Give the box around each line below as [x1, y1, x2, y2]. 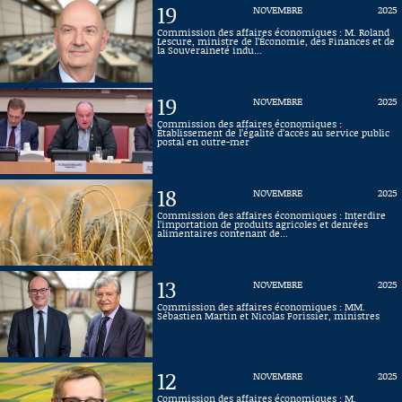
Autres [178, 56, 224, 81]
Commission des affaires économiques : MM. [157, 300, 365, 314]
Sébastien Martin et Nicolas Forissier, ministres [157, 309, 380, 323]
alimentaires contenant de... [157, 226, 288, 240]
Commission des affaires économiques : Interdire [157, 208, 386, 223]
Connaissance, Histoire [124, 18, 278, 43]
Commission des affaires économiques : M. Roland [157, 25, 389, 39]
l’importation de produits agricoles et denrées [157, 217, 368, 232]
